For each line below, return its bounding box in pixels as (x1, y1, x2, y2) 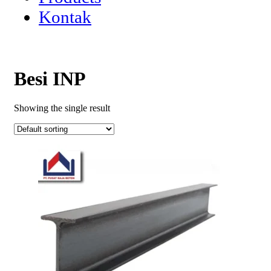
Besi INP (14, 67, 86, 90)
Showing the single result (14, 103, 110, 114)
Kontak (39, 7, 91, 27)
